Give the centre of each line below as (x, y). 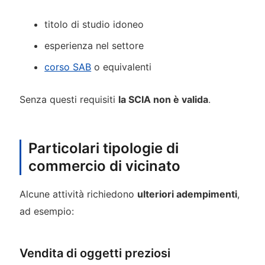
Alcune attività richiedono (78, 194)
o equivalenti (122, 67)
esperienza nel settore (94, 46)
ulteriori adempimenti (187, 194)
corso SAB (68, 67)
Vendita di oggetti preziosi (95, 253)
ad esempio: (46, 211)
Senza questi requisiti (69, 99)
